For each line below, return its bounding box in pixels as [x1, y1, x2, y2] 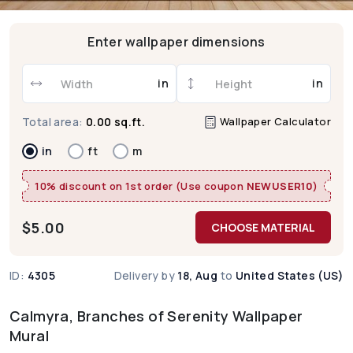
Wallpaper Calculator [217, 113, 331, 128]
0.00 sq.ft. [85, 114, 146, 130]
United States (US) [235, 268, 344, 284]
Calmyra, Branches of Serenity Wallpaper [9, 307, 303, 326]
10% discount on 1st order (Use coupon [35, 179, 247, 194]
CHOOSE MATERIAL [211, 220, 315, 236]
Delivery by [113, 268, 178, 284]
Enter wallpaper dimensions [87, 33, 266, 51]
